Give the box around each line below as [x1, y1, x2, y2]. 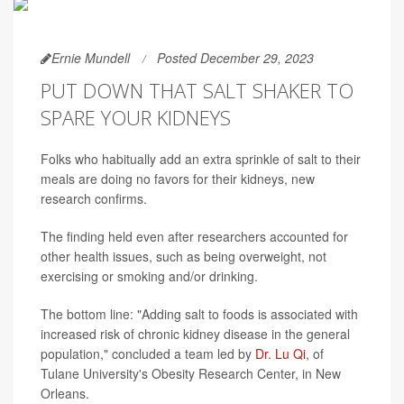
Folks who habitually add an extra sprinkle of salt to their [41, 150, 361, 168]
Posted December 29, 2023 [157, 49, 314, 67]
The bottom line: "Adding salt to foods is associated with [41, 305, 358, 323]
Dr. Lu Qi [255, 344, 306, 363]
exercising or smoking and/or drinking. [41, 267, 258, 285]
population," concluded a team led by [41, 344, 255, 363]
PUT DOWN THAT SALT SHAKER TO [41, 77, 353, 104]
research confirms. [41, 189, 147, 207]
